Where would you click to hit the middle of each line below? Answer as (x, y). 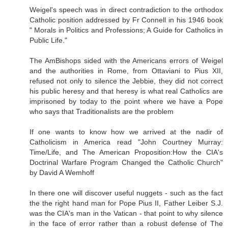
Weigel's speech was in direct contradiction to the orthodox (126, 10)
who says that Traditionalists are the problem (102, 112)
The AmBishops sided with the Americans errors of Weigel (126, 61)
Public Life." (48, 40)
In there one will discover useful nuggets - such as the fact (126, 193)
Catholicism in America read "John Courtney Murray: (126, 142)
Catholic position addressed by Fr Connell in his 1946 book (126, 20)
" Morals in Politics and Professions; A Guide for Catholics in (126, 30)
